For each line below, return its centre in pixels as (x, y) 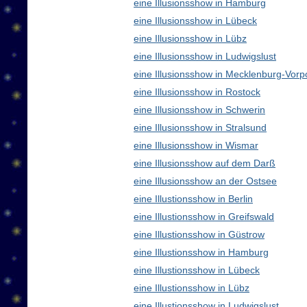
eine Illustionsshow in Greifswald (204, 217)
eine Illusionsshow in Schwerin (199, 110)
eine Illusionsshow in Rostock (197, 92)
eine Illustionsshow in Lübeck (197, 270)
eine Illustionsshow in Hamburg (201, 253)
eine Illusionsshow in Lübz (190, 39)
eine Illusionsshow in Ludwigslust (205, 57)
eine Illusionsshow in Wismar (196, 146)
